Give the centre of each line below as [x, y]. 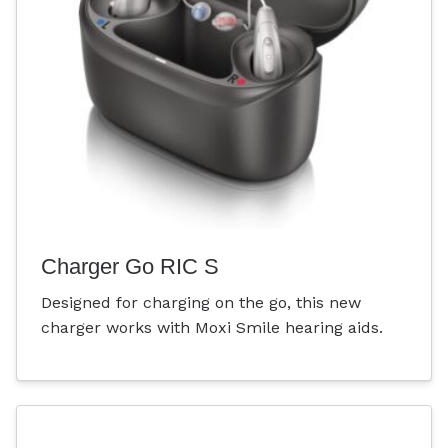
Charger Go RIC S [130, 266]
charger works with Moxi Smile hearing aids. [212, 327]
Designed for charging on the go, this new [201, 302]
